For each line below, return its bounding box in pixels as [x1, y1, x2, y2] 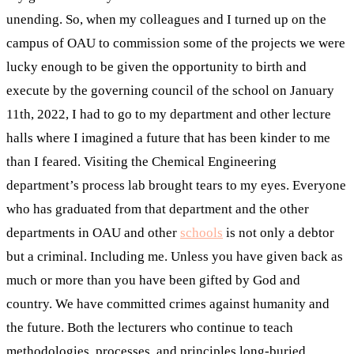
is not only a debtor [223, 224, 334, 240]
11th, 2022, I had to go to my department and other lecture [6, 106, 331, 122]
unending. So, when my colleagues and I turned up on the [6, 11, 326, 27]
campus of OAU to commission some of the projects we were [6, 35, 345, 51]
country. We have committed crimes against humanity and [6, 296, 330, 311]
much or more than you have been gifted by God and [6, 272, 300, 288]
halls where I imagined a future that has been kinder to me [6, 130, 330, 145]
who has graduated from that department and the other [6, 201, 309, 217]
